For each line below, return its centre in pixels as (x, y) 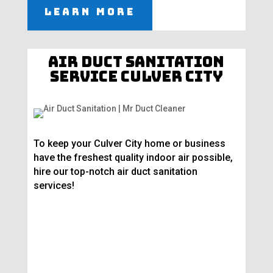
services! (54, 186)
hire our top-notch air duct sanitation (115, 172)
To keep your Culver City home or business (129, 144)
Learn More (90, 12)
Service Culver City (136, 77)
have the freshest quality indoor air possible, (133, 158)
